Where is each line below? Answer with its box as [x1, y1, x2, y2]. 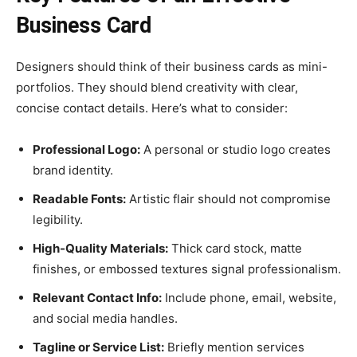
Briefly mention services [164, 339, 304, 355]
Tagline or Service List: [33, 339, 164, 355]
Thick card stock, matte [168, 240, 302, 256]
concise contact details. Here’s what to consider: [16, 100, 288, 116]
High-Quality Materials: [33, 240, 168, 256]
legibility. [33, 211, 83, 227]
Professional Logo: [33, 141, 140, 157]
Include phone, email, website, [162, 289, 336, 305]
